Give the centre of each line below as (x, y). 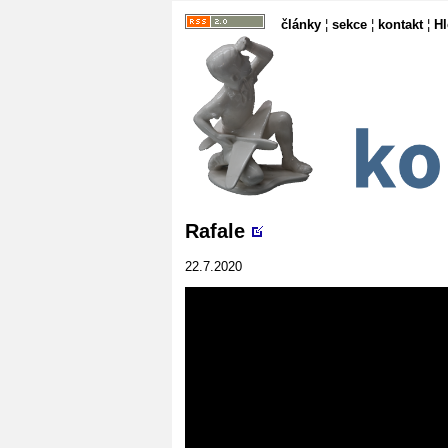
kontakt (400, 24)
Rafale (215, 230)
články (301, 24)
